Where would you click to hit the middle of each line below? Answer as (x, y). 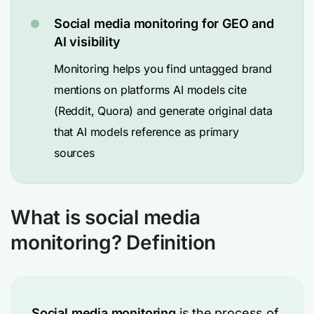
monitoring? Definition (114, 243)
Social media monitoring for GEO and (164, 23)
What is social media (105, 217)
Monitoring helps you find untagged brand (163, 69)
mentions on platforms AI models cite (150, 90)
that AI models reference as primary (146, 132)
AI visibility (87, 42)
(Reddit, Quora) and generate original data (163, 111)
